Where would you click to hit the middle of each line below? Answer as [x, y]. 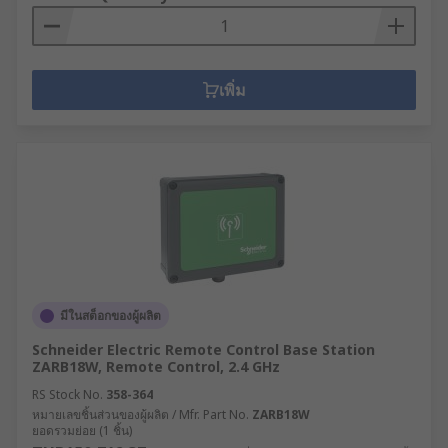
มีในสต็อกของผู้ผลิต [110, 315]
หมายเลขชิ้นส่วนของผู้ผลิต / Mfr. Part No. [140, 414]
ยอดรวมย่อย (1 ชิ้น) [82, 430]
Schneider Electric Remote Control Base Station [203, 349]
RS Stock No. [67, 394]
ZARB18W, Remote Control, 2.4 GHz [156, 366]
